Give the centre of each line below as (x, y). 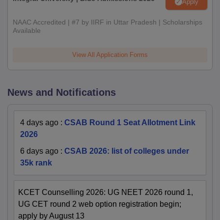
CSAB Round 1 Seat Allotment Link (130, 123)
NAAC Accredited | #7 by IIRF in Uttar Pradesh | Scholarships (108, 22)
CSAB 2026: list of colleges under (127, 151)
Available (27, 31)
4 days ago (39, 123)
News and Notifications (62, 93)
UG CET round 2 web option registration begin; (100, 204)
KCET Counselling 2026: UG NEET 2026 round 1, (106, 192)
